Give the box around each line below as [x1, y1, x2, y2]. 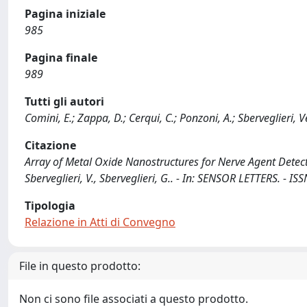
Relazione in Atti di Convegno [25, 214, 175, 230]
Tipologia [25, 198, 75, 213]
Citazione [25, 138, 76, 153]
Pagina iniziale [25, 6, 106, 21]
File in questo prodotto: [19, 258, 140, 273]
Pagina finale [25, 50, 97, 65]
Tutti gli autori [25, 94, 104, 109]
